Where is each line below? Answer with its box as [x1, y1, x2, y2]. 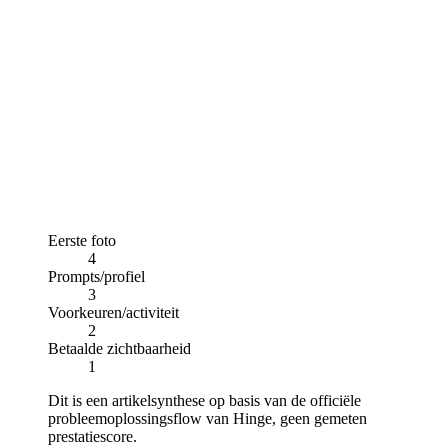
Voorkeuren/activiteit [48, 303, 179, 321]
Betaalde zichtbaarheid [48, 339, 191, 357]
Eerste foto [48, 231, 116, 249]
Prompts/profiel [48, 267, 145, 285]
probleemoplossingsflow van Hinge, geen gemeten [48, 409, 367, 427]
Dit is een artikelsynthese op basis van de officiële [48, 391, 361, 409]
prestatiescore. [48, 427, 137, 445]
